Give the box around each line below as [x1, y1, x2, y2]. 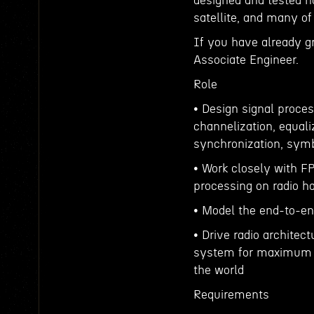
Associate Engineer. [193, 54, 299, 66]
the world [193, 264, 244, 276]
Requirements [193, 289, 269, 301]
